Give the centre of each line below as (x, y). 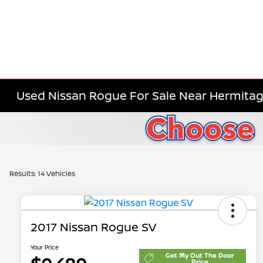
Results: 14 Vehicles (42, 173)
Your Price (45, 247)
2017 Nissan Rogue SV (93, 227)
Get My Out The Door (200, 255)
